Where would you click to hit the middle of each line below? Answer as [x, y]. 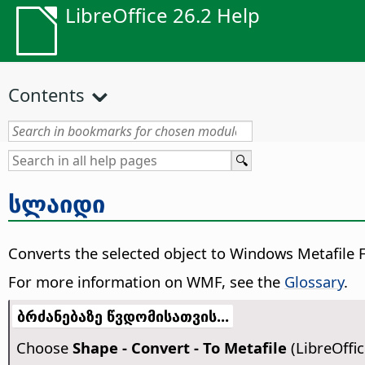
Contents [46, 95]
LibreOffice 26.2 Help [163, 15]
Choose [44, 348]
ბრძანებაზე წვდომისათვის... [123, 316]
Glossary [314, 282]
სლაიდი [57, 203]
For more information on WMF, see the [146, 282]
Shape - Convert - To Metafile [179, 348]
